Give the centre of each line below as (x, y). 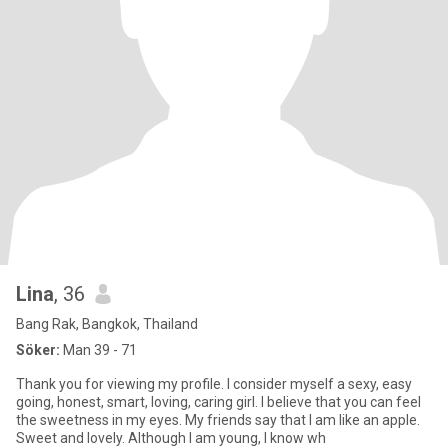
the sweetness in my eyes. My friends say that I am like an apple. (218, 420)
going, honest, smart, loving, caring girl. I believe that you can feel (218, 402)
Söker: (38, 350)
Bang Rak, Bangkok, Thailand (107, 324)
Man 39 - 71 (98, 350)
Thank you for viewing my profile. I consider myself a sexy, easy (214, 384)
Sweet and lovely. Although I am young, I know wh (171, 438)
